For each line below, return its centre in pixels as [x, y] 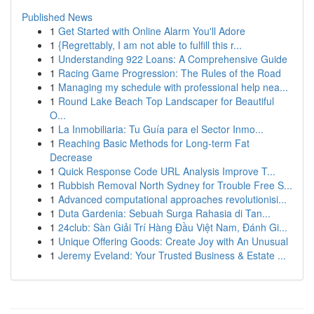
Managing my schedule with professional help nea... [173, 87]
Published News [57, 17]
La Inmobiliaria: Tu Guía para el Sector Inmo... [161, 129]
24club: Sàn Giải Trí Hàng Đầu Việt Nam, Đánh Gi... [173, 227]
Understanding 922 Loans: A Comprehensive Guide [173, 59]
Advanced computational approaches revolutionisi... [172, 199]
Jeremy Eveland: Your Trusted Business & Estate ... [172, 255]
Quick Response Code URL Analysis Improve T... [167, 171]
